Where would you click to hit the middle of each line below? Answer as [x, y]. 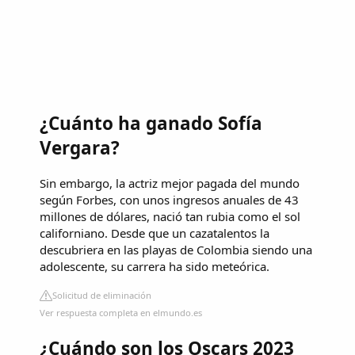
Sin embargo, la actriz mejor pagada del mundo [170, 183]
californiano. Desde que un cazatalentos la [155, 233]
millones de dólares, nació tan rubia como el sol [170, 216]
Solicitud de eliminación [102, 295]
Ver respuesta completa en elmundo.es [121, 312]
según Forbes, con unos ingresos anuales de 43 [169, 199]
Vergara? [80, 147]
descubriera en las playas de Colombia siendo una [176, 249]
